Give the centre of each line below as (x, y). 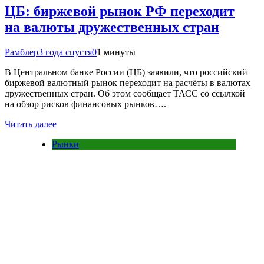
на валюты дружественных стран (112, 27)
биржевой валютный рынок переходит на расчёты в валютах (128, 83)
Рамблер (22, 52)
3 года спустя (65, 52)
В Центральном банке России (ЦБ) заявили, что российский (126, 72)
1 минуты (116, 52)
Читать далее (31, 124)
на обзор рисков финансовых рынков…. (85, 104)
